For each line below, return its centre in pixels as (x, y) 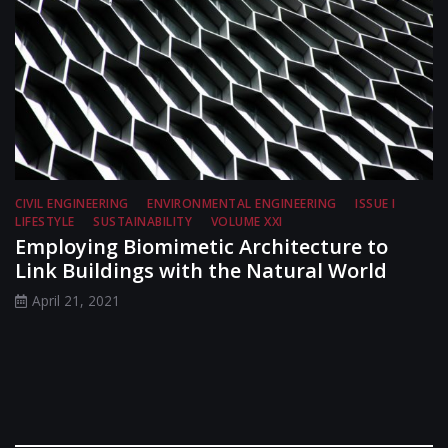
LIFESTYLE (45, 222)
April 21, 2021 (76, 301)
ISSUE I (375, 204)
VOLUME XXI (246, 222)
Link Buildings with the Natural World (201, 271)
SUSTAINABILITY (142, 222)
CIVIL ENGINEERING (72, 204)
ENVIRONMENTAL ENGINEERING (242, 204)
